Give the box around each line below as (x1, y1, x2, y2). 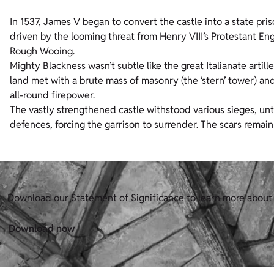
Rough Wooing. (10, 45, 75, 58)
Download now (9, 222, 75, 235)
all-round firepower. (10, 89, 95, 102)
